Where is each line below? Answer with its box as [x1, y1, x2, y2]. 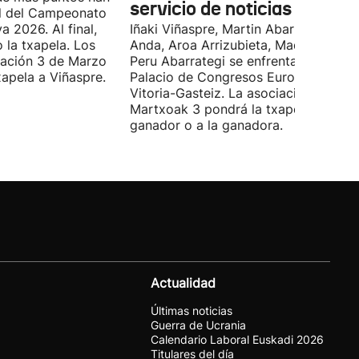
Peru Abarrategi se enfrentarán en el [130, 53, 349, 69]
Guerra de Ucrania [151, 318, 246, 332]
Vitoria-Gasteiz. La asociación [130, 85, 312, 101]
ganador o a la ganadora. [130, 117, 283, 133]
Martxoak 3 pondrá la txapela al [130, 101, 325, 117]
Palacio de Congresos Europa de [130, 69, 329, 85]
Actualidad [151, 275, 216, 291]
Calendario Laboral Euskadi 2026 [151, 333, 324, 346]
